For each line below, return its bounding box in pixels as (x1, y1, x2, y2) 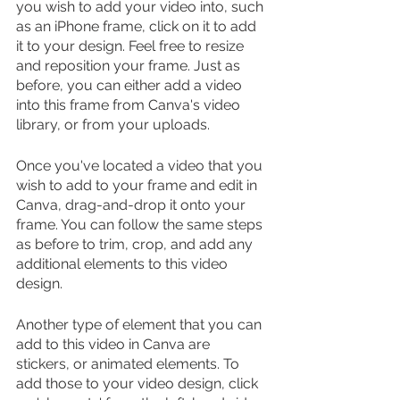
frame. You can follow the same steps (16, 215, 266, 233)
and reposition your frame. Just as (16, 56, 244, 74)
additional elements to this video (16, 254, 231, 272)
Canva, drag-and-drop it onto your (16, 196, 249, 213)
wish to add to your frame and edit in (16, 176, 261, 194)
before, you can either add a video (16, 76, 246, 94)
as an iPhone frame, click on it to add (16, 17, 260, 35)
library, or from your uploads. (16, 115, 210, 133)
